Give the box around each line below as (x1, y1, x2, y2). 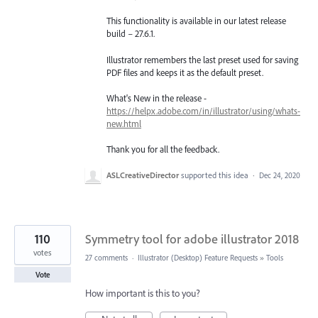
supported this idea (181, 170, 251, 181)
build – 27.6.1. (106, 28, 155, 40)
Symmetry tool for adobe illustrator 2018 (85, 231, 299, 248)
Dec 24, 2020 (259, 170, 300, 181)
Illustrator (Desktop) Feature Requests (138, 253, 258, 263)
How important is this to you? (85, 287, 200, 300)
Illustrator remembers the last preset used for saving (106, 53, 298, 65)
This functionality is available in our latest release (106, 15, 286, 27)
